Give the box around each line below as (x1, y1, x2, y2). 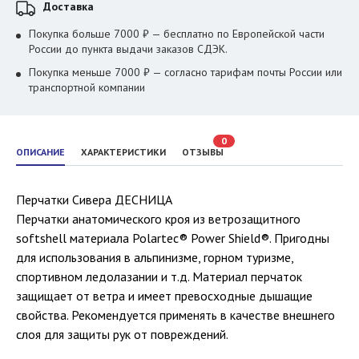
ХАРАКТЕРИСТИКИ (81, 146, 166, 158)
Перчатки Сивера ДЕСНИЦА (16, 192, 172, 208)
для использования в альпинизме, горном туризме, (16, 249, 293, 265)
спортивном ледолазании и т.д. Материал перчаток (16, 268, 302, 284)
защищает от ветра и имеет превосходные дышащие (16, 288, 313, 304)
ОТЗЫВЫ (182, 146, 224, 158)
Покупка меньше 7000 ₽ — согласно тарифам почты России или (29, 65, 342, 79)
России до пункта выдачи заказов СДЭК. (29, 42, 228, 56)
